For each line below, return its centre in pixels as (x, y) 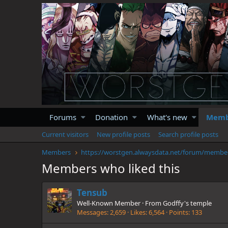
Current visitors (65, 134)
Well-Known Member (109, 203)
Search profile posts (188, 134)
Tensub (92, 193)
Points (179, 212)
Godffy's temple (187, 203)
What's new (167, 117)
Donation (112, 117)
